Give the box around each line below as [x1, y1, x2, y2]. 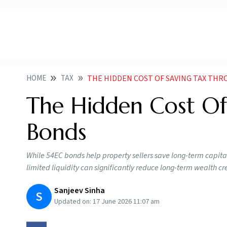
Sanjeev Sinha [54, 185, 105, 197]
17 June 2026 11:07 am [93, 197, 160, 207]
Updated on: [54, 197, 93, 207]
